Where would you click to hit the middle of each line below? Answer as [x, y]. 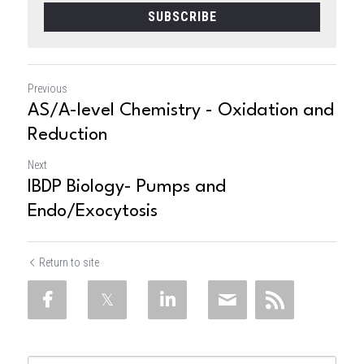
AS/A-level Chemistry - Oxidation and [181, 110]
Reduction [67, 134]
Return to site [69, 262]
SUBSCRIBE [182, 16]
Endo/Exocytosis [93, 211]
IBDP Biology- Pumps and [127, 186]
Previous [48, 88]
